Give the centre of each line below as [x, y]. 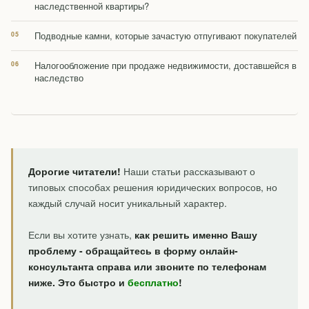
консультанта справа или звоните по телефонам [147, 267]
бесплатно [153, 282]
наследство [59, 78]
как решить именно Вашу [196, 235]
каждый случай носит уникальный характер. [128, 203]
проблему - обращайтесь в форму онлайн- [133, 251]
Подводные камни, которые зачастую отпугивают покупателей [166, 36]
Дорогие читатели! [74, 171]
